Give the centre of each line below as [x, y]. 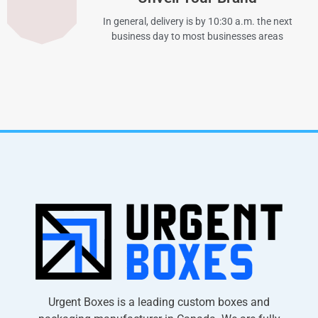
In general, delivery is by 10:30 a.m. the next [197, 21]
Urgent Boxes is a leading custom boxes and [159, 302]
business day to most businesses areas [197, 36]
